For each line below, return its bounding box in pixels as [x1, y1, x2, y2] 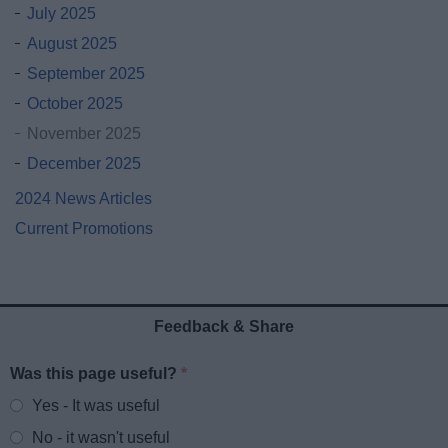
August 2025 [27, 35, 117, 53]
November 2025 [27, 125, 141, 143]
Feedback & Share [154, 318, 294, 336]
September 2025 [27, 65, 145, 83]
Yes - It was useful [32, 397, 161, 415]
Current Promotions [15, 220, 153, 238]
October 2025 [27, 95, 123, 113]
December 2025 [27, 155, 141, 173]
